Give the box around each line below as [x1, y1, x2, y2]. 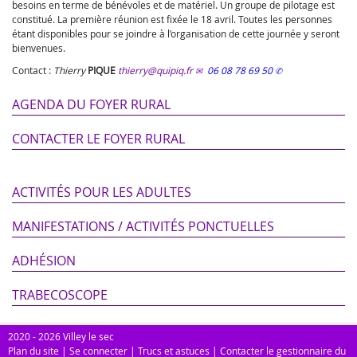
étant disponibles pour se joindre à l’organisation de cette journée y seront [12, 27, 339, 40]
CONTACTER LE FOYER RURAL [12, 130, 185, 147]
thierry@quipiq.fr [118, 64, 193, 76]
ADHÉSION [12, 252, 76, 269]
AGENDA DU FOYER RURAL [12, 96, 171, 113]
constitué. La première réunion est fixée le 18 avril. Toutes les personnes [12, 13, 332, 25]
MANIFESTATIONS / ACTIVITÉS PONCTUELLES [12, 218, 274, 235]
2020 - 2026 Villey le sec [8, 330, 114, 343]
